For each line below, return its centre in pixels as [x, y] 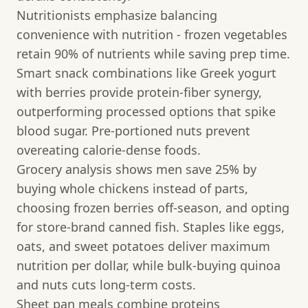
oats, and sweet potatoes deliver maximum [143, 246]
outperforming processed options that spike [146, 111]
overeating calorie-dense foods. [109, 150]
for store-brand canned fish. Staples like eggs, [151, 227]
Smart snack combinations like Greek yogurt [146, 73]
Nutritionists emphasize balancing [117, 15]
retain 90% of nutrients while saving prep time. [153, 53]
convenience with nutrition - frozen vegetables [152, 34]
